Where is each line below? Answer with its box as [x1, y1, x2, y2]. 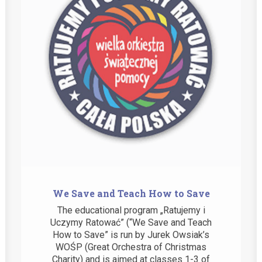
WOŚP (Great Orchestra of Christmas [56, 226, 206, 237]
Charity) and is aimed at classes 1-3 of [52, 239, 210, 250]
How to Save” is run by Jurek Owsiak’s [53, 214, 209, 225]
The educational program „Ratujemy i [57, 189, 205, 201]
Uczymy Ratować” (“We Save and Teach [50, 202, 212, 213]
